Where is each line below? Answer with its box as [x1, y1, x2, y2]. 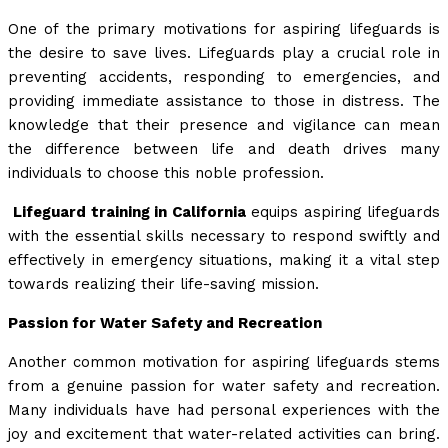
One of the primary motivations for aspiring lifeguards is [8, 20, 440, 39]
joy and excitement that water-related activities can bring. [8, 425, 440, 444]
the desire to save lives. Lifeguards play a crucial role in [8, 44, 440, 63]
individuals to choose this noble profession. [8, 164, 324, 183]
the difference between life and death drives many [8, 140, 440, 159]
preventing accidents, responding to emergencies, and [8, 68, 440, 87]
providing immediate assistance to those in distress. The [8, 92, 440, 111]
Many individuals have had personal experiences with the [8, 401, 440, 420]
